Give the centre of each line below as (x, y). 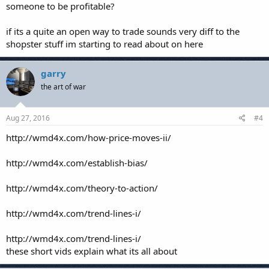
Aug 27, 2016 (28, 118)
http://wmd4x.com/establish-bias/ (77, 162)
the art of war (63, 87)
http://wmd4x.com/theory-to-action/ (82, 188)
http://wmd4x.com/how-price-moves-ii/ (89, 137)
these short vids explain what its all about (92, 251)
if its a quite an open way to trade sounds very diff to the (123, 31)
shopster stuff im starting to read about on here (104, 44)
